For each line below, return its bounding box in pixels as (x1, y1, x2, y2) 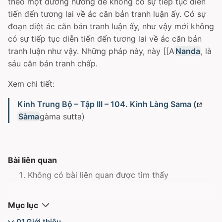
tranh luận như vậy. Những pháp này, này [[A (8, 46, 174, 56)
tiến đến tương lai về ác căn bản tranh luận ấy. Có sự (8, 9, 206, 19)
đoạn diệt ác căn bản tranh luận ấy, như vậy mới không (8, 21, 214, 31)
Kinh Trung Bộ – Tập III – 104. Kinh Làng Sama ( (17, 99, 196, 109)
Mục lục (8, 200, 38, 210)
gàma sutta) (40, 111, 85, 121)
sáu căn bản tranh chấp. (8, 58, 98, 68)
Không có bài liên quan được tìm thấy (28, 170, 168, 180)
